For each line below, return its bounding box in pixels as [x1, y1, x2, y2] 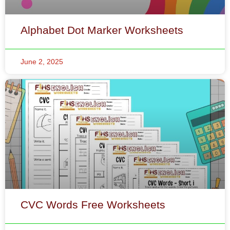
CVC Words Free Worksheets [21, 142, 165, 155]
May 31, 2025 [21, 176, 65, 184]
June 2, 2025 [21, 1, 63, 10]
